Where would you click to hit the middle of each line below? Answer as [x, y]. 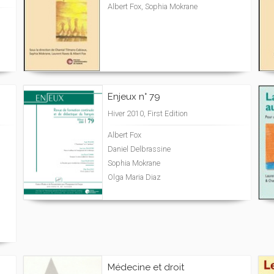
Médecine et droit [146, 267]
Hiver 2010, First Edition [148, 113]
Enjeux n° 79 [134, 97]
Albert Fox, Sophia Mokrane [153, 6]
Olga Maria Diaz [134, 177]
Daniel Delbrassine [139, 149]
